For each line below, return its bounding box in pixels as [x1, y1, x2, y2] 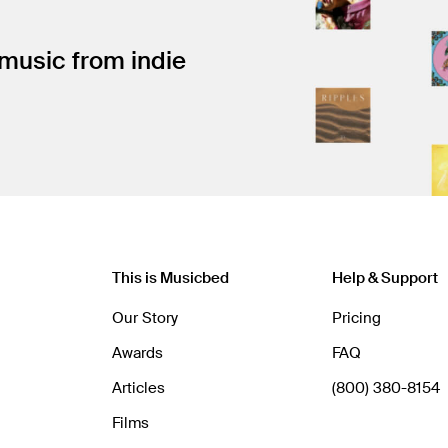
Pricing [332, 308, 381, 329]
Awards [112, 343, 163, 364]
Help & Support [332, 268, 438, 289]
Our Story [112, 308, 178, 329]
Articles [112, 378, 165, 399]
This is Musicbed [112, 268, 229, 289]
